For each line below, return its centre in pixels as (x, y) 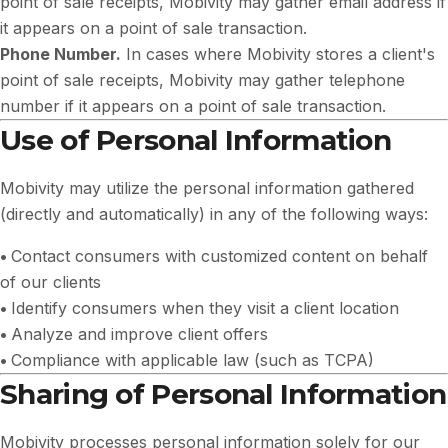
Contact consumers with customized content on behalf (219, 256)
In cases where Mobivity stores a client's (278, 54)
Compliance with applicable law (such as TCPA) (192, 360)
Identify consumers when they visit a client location (205, 308)
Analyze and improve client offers (139, 334)
